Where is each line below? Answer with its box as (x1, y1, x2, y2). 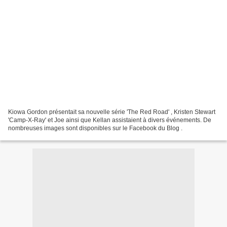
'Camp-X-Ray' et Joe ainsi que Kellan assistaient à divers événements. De (8, 116, 211, 124)
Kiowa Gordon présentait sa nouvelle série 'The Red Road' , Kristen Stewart (8, 108, 215, 116)
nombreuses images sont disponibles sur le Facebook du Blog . (8, 124, 182, 132)
